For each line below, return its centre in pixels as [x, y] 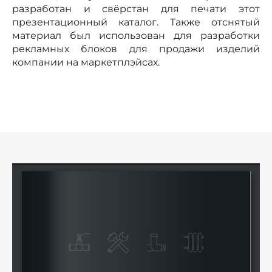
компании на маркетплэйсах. [86, 63]
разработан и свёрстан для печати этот [136, 9]
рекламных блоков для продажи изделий [136, 49]
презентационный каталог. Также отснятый [136, 22]
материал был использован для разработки [136, 36]
